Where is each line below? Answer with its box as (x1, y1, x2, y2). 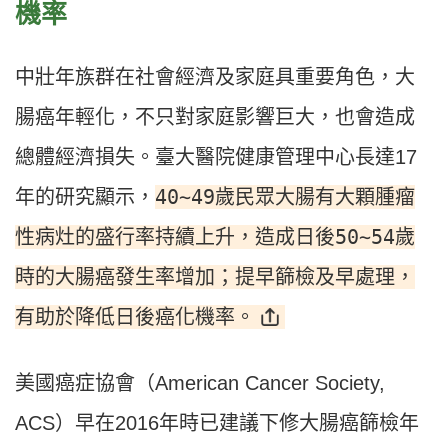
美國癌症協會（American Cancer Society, (15, 372, 385, 395)
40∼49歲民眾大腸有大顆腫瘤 (155, 185, 415, 210)
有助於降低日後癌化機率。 (15, 305, 255, 330)
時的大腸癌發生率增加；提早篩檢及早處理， (15, 265, 415, 290)
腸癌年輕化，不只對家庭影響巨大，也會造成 (15, 106, 415, 129)
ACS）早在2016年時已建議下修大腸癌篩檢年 (15, 412, 419, 435)
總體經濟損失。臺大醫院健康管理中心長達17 (15, 146, 417, 169)
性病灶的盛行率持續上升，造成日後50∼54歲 (15, 225, 415, 250)
